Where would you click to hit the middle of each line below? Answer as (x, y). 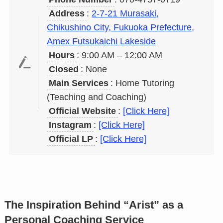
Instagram (70, 125)
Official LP (71, 139)
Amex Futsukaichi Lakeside (102, 42)
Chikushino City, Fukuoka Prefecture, (121, 28)
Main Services (79, 83)
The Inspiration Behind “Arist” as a (94, 205)
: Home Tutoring (143, 83)
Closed (64, 69)
